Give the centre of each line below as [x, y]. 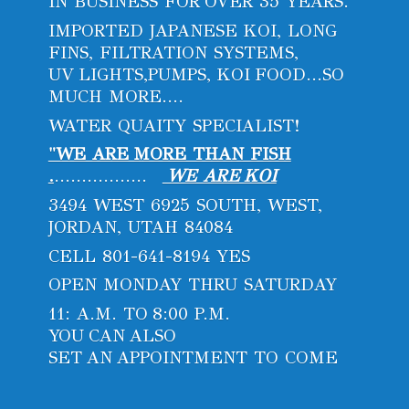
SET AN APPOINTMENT [151, 357]
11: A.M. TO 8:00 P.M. [139, 313]
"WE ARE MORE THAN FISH [169, 154]
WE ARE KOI [219, 176]
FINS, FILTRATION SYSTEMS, [173, 52]
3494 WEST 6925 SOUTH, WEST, [185, 204]
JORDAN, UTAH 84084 [142, 226]
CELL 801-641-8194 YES [149, 256]
